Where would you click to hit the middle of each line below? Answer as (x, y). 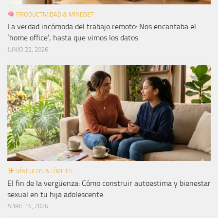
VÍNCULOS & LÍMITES (43, 171)
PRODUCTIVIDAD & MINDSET (54, 15)
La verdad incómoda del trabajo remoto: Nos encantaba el (102, 27)
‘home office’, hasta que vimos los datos (73, 38)
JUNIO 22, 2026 (28, 50)
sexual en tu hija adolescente (55, 194)
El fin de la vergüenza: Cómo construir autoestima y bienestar (109, 183)
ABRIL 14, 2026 (28, 206)
